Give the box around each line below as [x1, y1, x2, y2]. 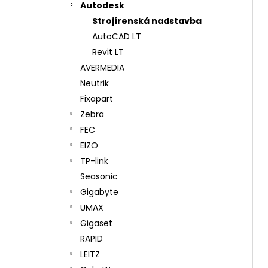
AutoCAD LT [92, 31, 141, 42]
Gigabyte [80, 186, 118, 198]
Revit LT [92, 46, 124, 58]
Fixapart [80, 93, 113, 105]
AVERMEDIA [80, 62, 124, 74]
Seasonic [80, 170, 118, 182]
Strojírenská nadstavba [92, 15, 202, 27]
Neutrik [80, 77, 109, 89]
